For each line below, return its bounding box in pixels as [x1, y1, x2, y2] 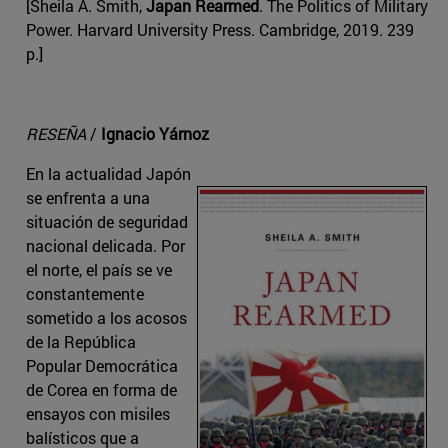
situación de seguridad [26, 211, 188, 233]
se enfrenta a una [26, 187, 150, 209]
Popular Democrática [26, 355, 178, 377]
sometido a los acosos [26, 307, 187, 329]
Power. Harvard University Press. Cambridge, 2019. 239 [26, 19, 414, 41]
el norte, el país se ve [26, 259, 172, 281]
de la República [26, 331, 136, 353]
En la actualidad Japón [26, 163, 191, 185]
